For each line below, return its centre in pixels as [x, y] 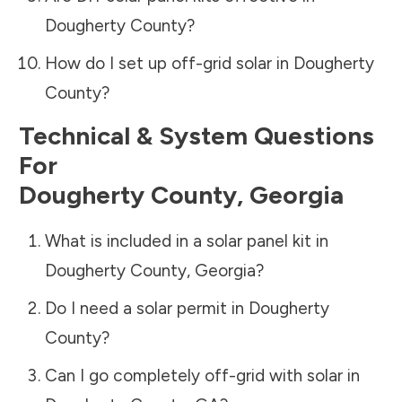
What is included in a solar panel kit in [186, 240]
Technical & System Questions [197, 135]
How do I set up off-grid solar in [169, 63]
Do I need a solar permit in [146, 308]
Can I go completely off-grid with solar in [202, 375]
